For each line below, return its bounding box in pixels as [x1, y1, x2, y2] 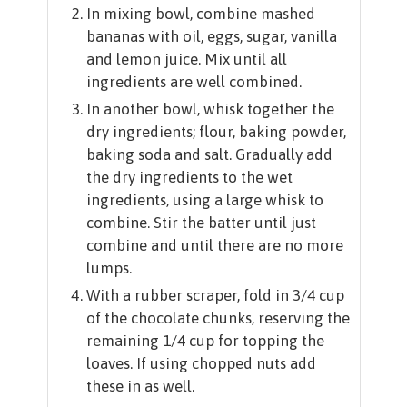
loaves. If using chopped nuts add [85, 354, 316, 373]
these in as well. [85, 377, 194, 396]
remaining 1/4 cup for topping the [85, 332, 324, 351]
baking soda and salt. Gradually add [85, 145, 333, 164]
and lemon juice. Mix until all [85, 50, 287, 69]
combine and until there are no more [85, 236, 343, 255]
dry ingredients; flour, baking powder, [85, 123, 346, 142]
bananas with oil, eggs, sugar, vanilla [85, 27, 337, 46]
